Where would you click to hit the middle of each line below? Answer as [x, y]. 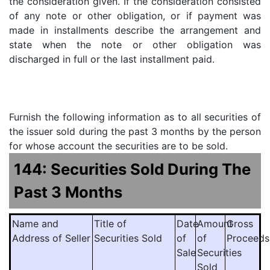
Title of [110, 223]
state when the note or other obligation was [135, 44]
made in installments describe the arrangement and [135, 30]
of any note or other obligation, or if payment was [135, 15]
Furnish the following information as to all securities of [135, 117]
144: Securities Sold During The [132, 169]
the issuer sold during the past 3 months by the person [135, 131]
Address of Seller [51, 238]
